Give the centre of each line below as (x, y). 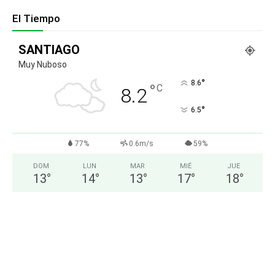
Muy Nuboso (43, 65)
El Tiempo (36, 19)
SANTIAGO (49, 50)
